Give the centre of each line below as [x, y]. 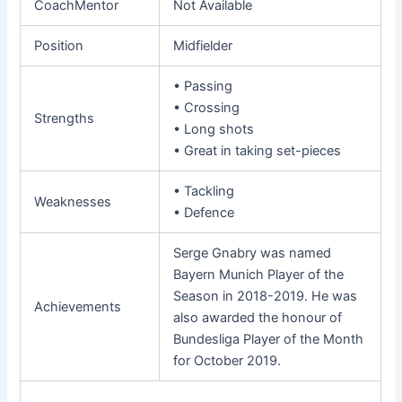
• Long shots [214, 129]
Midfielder [203, 45]
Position [59, 45]
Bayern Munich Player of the [259, 274]
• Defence [204, 212]
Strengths [65, 118]
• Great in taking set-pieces [258, 150]
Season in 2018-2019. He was [266, 296]
